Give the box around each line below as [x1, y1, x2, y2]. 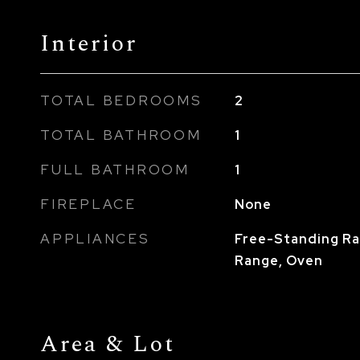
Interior [40, 26, 137, 61]
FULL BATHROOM [40, 161, 190, 178]
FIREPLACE [40, 195, 137, 213]
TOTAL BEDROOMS [40, 92, 202, 109]
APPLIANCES [40, 230, 150, 247]
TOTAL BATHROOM [40, 126, 202, 144]
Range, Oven [234, 252, 323, 269]
